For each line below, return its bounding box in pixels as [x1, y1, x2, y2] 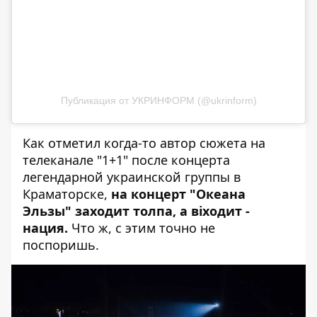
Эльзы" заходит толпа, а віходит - [23, 202, 250, 219]
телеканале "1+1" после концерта [23, 151, 230, 168]
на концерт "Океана [111, 185, 246, 202]
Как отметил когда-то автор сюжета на [23, 134, 265, 151]
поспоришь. [23, 236, 103, 253]
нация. [23, 219, 68, 236]
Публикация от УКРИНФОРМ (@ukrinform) [60, 94, 257, 106]
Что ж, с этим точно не [68, 219, 215, 236]
